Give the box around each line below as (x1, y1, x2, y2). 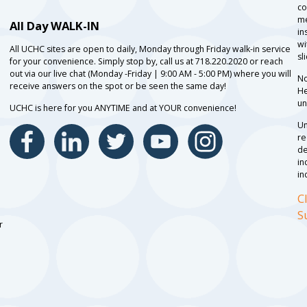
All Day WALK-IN (9, 18, 99, 34)
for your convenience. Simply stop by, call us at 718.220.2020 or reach (9, 56, 283, 68)
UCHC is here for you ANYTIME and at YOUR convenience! (9, 102, 236, 114)
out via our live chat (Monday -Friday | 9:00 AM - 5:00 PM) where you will (9, 68, 291, 80)
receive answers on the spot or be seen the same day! (9, 80, 226, 93)
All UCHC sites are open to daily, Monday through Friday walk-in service (9, 43, 291, 56)
